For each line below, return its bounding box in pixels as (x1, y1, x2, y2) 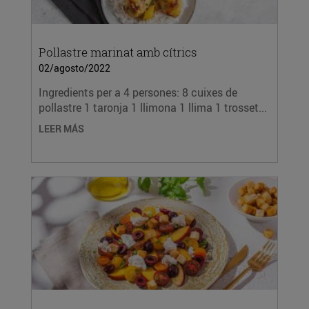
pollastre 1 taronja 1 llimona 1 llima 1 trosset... (39, 100, 267, 115)
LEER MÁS (39, 122, 84, 135)
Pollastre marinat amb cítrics (39, 44, 197, 60)
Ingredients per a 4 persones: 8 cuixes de (39, 85, 237, 100)
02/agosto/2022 (39, 61, 110, 74)
